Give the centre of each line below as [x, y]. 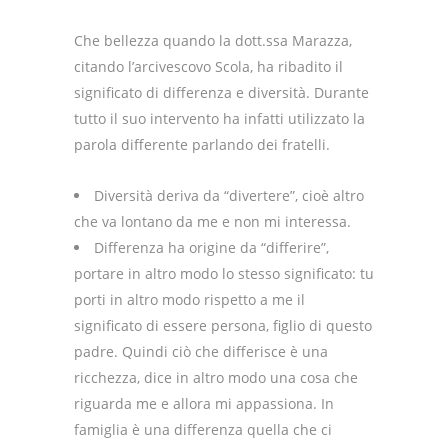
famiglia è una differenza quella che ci [203, 430]
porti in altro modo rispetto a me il [189, 300]
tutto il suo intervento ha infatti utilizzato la [219, 119]
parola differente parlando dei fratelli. [202, 145]
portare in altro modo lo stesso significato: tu [224, 274]
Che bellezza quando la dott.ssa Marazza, [213, 41]
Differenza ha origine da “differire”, [211, 248]
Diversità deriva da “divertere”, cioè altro [229, 196]
